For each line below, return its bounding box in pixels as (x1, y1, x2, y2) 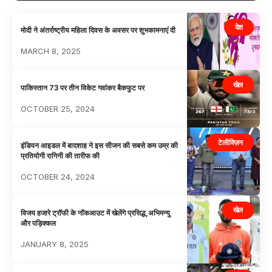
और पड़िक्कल (21, 219, 56, 228)
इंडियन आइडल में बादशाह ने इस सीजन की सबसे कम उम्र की (21, 140, 178, 150)
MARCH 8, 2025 (21, 46, 81, 56)
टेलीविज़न (218, 137, 243, 147)
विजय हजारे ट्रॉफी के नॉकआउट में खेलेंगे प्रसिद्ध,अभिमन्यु (21, 208, 171, 218)
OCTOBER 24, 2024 (21, 171, 95, 182)
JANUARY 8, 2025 (21, 239, 89, 250)
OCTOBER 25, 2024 (21, 103, 95, 114)
